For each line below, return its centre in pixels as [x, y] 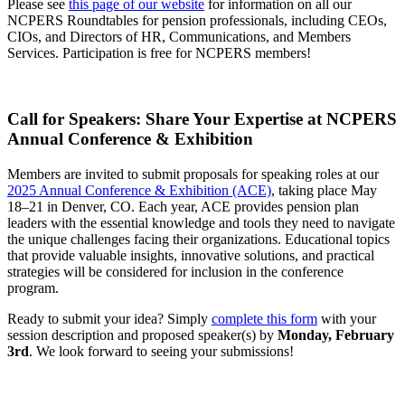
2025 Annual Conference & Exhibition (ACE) [139, 190]
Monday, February [336, 334]
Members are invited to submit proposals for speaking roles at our [193, 174]
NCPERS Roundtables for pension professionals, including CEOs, [197, 21]
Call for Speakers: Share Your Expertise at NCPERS [202, 118]
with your [347, 318]
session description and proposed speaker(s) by [142, 334]
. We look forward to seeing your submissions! [161, 351]
